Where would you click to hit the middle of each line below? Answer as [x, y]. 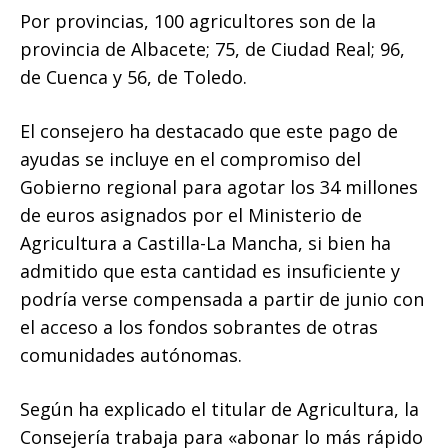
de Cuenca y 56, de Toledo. [133, 76]
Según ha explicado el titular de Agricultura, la [219, 408]
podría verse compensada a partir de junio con [222, 298]
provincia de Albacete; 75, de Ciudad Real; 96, [212, 48]
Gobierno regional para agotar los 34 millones [219, 186]
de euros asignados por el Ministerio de [191, 214]
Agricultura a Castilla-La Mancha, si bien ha [205, 242]
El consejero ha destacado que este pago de [209, 130]
